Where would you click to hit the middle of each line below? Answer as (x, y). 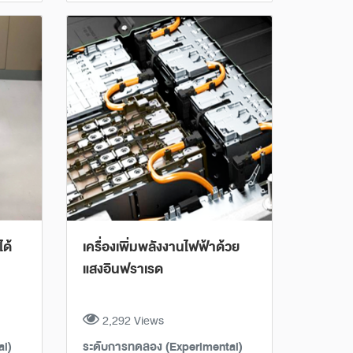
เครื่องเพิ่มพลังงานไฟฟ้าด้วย (161, 247)
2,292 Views (131, 321)
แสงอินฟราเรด (123, 269)
